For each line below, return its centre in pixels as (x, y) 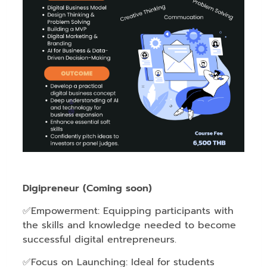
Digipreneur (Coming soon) (88, 188)
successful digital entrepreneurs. (100, 239)
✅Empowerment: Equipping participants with (128, 211)
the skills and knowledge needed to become (130, 225)
